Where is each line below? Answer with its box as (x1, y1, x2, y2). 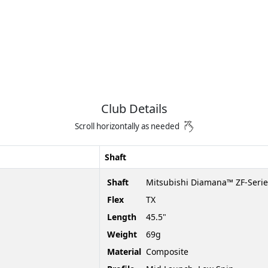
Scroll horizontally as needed (75, 121, 180, 132)
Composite (146, 245, 188, 257)
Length (107, 211, 136, 223)
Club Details (100, 100, 167, 117)
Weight (107, 228, 137, 240)
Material (107, 245, 141, 257)
